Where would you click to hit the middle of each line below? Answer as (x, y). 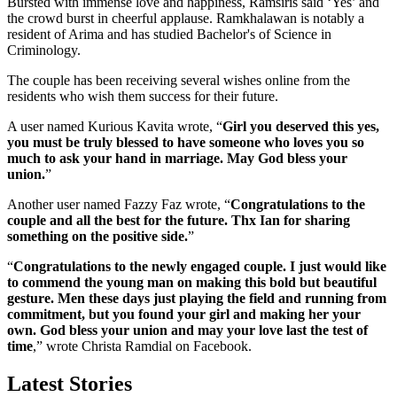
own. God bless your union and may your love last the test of (187, 330)
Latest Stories (70, 383)
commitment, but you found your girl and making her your (184, 314)
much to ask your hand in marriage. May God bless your (177, 158)
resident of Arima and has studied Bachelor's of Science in (169, 34)
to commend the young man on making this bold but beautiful (192, 282)
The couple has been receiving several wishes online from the (179, 80)
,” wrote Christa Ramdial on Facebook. (144, 346)
